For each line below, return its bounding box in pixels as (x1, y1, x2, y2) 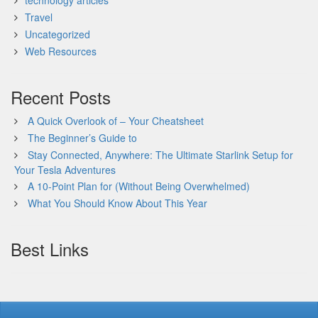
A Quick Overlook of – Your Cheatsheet (28, 114, 204, 128)
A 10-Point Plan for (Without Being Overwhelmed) (28, 179, 250, 193)
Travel (25, 10, 53, 24)
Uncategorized (25, 27, 90, 41)
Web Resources (25, 44, 97, 58)
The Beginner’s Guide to (28, 131, 137, 145)
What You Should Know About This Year (28, 196, 207, 210)
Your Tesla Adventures (14, 163, 116, 177)
